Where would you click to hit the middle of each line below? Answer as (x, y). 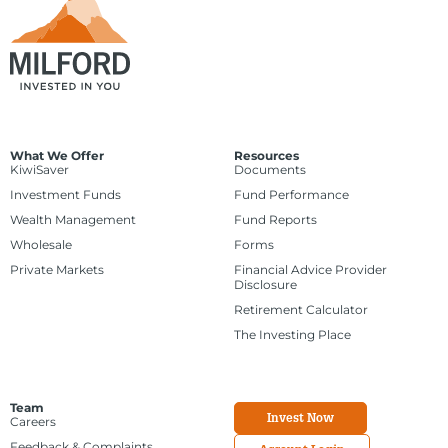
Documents (270, 170)
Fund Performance (291, 195)
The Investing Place (292, 335)
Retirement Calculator (301, 310)
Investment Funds (65, 195)
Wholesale (41, 245)
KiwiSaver (39, 170)
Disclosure (265, 285)
